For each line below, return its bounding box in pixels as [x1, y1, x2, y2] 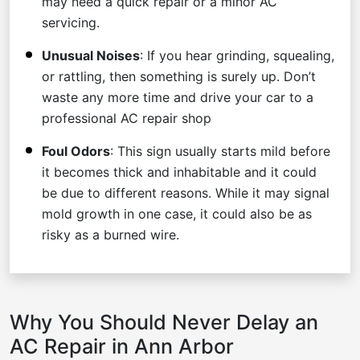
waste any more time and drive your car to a [42, 88, 313, 105]
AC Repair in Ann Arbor [10, 333, 234, 358]
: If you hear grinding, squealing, [140, 47, 334, 63]
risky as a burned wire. [42, 226, 179, 243]
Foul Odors [42, 142, 110, 159]
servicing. [42, 14, 100, 31]
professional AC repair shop [42, 109, 211, 126]
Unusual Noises [42, 47, 140, 63]
